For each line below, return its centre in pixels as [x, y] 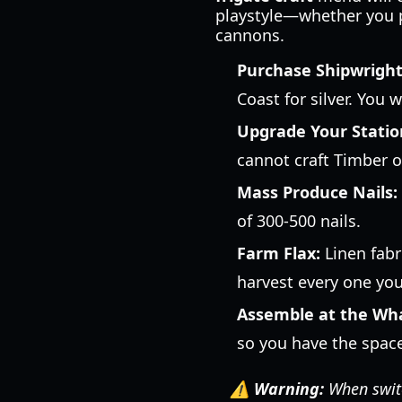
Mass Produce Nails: [317, 192]
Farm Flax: [279, 253]
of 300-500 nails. [299, 221]
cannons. [250, 35]
